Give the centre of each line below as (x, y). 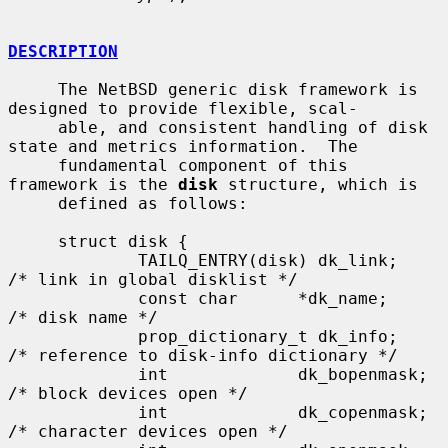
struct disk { (33, 241)
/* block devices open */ (128, 393)
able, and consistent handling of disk (33, 127)
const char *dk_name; (73, 298)
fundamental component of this (33, 165)
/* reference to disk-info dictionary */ (203, 355)
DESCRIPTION (63, 51)
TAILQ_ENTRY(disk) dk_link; (73, 260)
